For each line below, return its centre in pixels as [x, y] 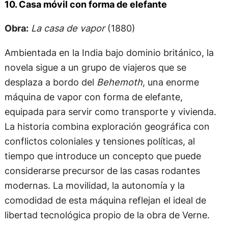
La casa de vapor [68, 28]
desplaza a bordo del [50, 82]
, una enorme [170, 82]
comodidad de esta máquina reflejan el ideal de [105, 200]
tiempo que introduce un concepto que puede [103, 155]
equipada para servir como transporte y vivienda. [110, 111]
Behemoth [119, 82]
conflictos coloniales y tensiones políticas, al [99, 141]
